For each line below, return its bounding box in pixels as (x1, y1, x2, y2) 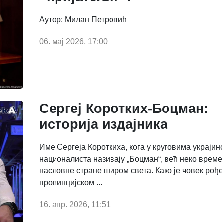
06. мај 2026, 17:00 (39, 37, 108, 46)
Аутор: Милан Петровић (39, 15, 127, 24)
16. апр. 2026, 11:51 (39, 200, 111, 209)
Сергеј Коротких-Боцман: (39, 101, 208, 116)
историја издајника (39, 116, 167, 132)
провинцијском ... (39, 178, 102, 187)
